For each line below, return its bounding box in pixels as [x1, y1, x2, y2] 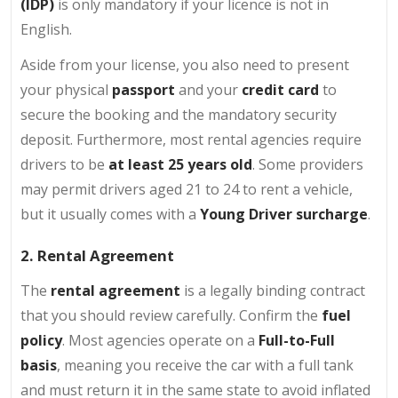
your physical [20, 79, 112, 99]
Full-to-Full [259, 330, 335, 351]
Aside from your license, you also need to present [20, 54, 349, 75]
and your [175, 79, 242, 99]
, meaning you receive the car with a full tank [57, 355, 354, 376]
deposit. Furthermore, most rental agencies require [20, 129, 362, 149]
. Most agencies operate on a [62, 330, 259, 351]
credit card [242, 79, 319, 99]
